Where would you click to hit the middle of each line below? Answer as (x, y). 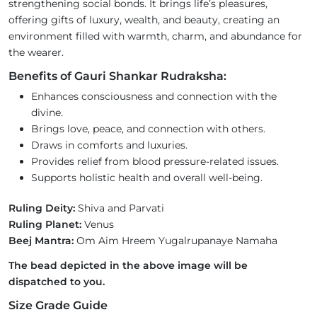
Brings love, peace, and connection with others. (148, 129)
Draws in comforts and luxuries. (109, 145)
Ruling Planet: (45, 225)
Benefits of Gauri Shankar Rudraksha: (117, 76)
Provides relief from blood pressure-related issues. (155, 162)
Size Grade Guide (58, 306)
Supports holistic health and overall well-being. (147, 178)
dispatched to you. (57, 282)
